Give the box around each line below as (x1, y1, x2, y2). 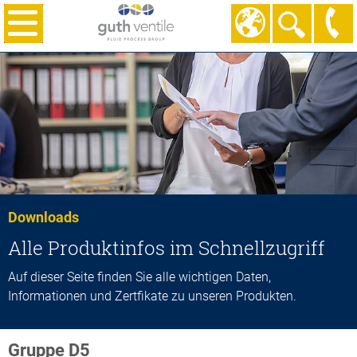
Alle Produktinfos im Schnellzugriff (8, 235, 325, 261)
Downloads (8, 209, 79, 226)
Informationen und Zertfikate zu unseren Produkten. (8, 288, 296, 304)
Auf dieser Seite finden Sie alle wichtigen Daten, (8, 269, 271, 285)
